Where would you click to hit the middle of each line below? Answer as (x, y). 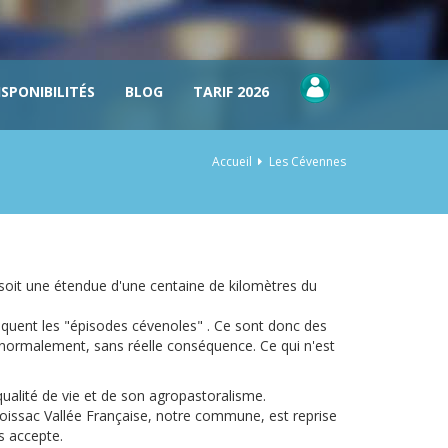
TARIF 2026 (231, 91)
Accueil (232, 161)
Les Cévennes (307, 161)
